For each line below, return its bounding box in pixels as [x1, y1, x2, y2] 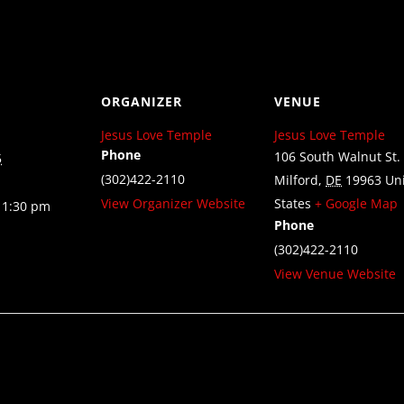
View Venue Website [274, 265, 396, 282]
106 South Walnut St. [274, 148, 400, 165]
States [274, 195, 311, 212]
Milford [274, 171, 318, 188]
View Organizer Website [101, 195, 245, 212]
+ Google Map [315, 195, 398, 212]
